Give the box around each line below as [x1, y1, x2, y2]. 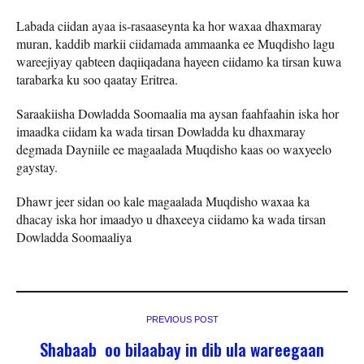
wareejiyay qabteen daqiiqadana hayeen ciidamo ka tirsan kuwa [16, 52, 341, 70]
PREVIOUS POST [145, 314, 219, 324]
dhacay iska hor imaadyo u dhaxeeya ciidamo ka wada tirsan [16, 210, 326, 227]
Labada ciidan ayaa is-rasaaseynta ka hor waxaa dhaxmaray [16, 16, 322, 34]
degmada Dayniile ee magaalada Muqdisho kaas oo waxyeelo [16, 140, 331, 158]
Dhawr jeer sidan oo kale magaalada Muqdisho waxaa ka [16, 192, 310, 210]
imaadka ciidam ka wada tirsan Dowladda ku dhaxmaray [16, 122, 305, 140]
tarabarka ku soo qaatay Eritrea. [16, 70, 178, 88]
